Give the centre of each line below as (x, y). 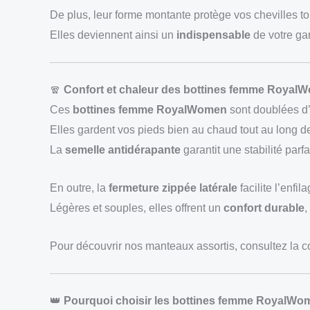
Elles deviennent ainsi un (113, 35)
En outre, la (79, 188)
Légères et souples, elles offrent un (137, 208)
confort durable (264, 208)
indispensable (213, 35)
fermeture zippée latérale (173, 188)
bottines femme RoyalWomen (150, 110)
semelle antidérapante (123, 150)
